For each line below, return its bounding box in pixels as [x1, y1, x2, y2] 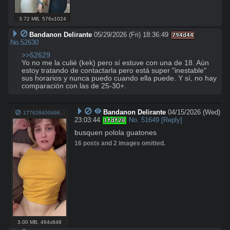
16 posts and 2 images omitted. [74, 139, 166, 147]
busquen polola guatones [74, 128, 157, 137]
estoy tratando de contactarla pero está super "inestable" [22, 66, 206, 74]
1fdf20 [104, 117, 126, 124]
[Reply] [161, 116, 183, 124]
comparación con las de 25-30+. [22, 82, 126, 90]
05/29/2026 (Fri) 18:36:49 [93, 30, 168, 39]
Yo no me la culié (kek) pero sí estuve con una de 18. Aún [22, 59, 209, 67]
